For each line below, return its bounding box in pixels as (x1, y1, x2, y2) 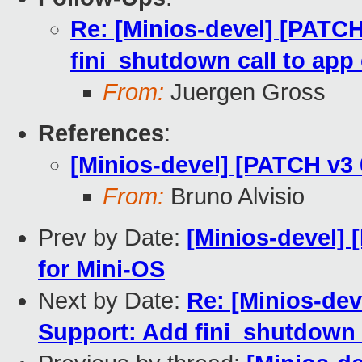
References (38, 120, 164, 147)
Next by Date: (38, 288, 187, 314)
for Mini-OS (38, 256, 165, 283)
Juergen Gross (164, 79, 326, 106)
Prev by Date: (38, 225, 187, 251)
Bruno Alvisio (164, 183, 305, 210)
